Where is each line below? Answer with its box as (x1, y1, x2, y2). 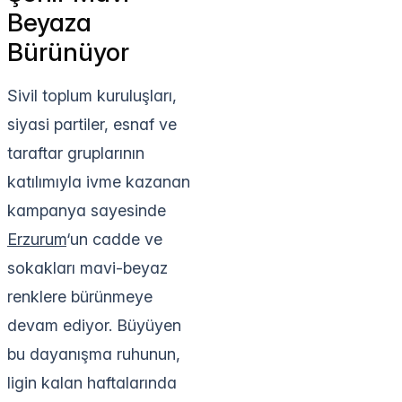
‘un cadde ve (66, 229, 162, 249)
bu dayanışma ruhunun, (7, 344, 180, 363)
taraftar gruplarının (7, 143, 144, 162)
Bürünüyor (7, 36, 129, 67)
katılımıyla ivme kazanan (7, 171, 190, 191)
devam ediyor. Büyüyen (7, 315, 181, 335)
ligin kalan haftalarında (7, 372, 177, 392)
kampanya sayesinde (7, 200, 166, 220)
